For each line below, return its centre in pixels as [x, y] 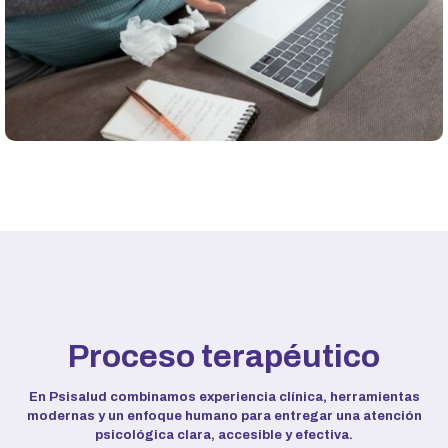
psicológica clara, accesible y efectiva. [224, 434]
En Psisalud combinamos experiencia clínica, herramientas [224, 396]
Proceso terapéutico [224, 356]
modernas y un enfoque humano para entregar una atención [224, 415]
